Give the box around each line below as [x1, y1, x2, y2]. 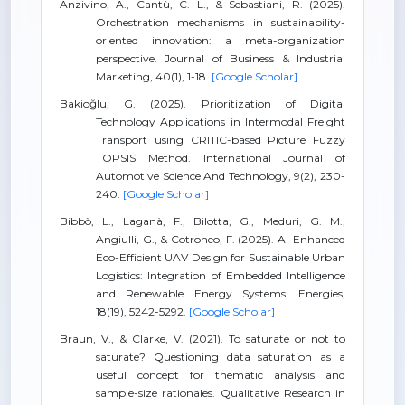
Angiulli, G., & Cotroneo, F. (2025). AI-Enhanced [96, 232, 345, 246]
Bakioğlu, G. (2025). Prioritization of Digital [60, 97, 345, 110]
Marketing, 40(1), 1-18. [96, 70, 212, 83]
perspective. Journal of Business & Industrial [96, 52, 345, 65]
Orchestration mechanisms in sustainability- [96, 15, 345, 29]
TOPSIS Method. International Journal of [96, 151, 345, 165]
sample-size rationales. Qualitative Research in [96, 386, 345, 400]
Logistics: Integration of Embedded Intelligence [96, 268, 345, 282]
